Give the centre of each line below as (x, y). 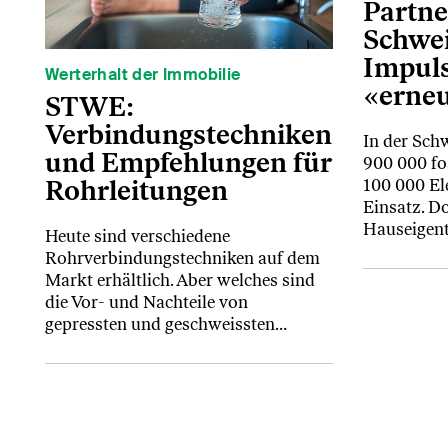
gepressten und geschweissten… (166, 324)
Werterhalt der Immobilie (143, 75)
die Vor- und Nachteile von (146, 302)
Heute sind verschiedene (137, 236)
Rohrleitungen (136, 191)
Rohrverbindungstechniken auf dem (182, 258)
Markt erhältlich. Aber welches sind (180, 280)
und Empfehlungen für (188, 163)
